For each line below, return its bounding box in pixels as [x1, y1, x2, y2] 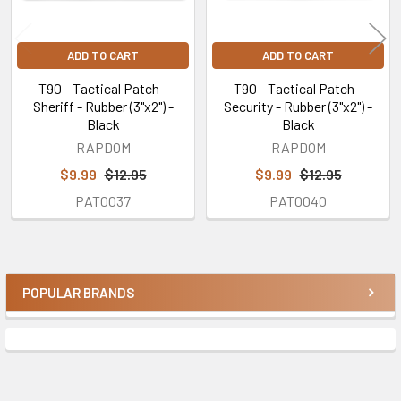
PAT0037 [75, 192, 131, 209]
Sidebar [21, 294, 111, 327]
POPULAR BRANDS [22, 284, 134, 301]
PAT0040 [269, 192, 327, 209]
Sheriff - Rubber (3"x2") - [32, 97, 174, 115]
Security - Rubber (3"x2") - [224, 97, 372, 115]
